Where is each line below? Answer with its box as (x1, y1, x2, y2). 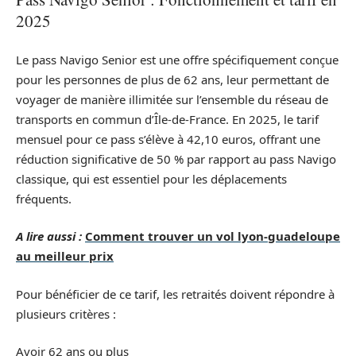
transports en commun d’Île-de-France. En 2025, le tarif (16, 110, 319, 127)
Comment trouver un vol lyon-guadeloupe (85, 228, 340, 245)
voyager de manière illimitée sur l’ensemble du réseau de (16, 91, 328, 107)
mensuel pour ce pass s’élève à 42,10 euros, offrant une (16, 130, 320, 147)
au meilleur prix (16, 248, 114, 265)
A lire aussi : (16, 228, 82, 245)
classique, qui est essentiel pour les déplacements (16, 170, 287, 187)
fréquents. (16, 190, 72, 207)
